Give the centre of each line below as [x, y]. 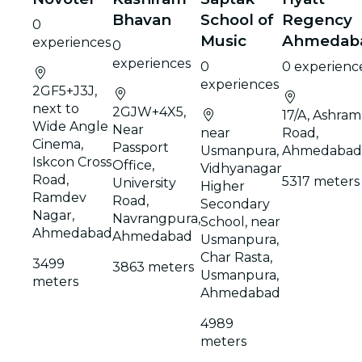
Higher [223, 186]
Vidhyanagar [241, 168]
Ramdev [59, 197]
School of [237, 19]
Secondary [235, 204]
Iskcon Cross [72, 162]
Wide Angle [70, 126]
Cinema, [58, 144]
